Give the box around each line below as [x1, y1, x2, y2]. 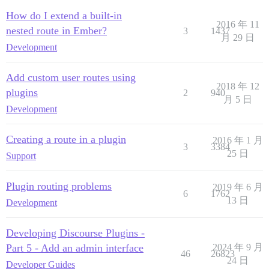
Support [6, 150, 36, 161]
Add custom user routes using [6, 71, 136, 83]
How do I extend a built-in [6, 9, 122, 22]
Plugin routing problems [6, 180, 112, 192]
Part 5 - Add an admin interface [6, 241, 144, 254]
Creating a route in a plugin [6, 133, 126, 145]
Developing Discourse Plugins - [6, 226, 145, 239]
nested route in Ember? [6, 24, 107, 37]
